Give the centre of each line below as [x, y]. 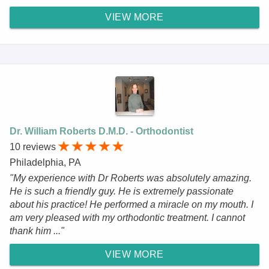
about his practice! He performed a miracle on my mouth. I [131, 204]
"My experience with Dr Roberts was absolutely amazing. [131, 178]
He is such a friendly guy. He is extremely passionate [122, 191]
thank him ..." [37, 231]
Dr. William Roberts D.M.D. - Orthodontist [101, 131]
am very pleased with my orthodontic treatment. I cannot [127, 217]
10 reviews [34, 147]
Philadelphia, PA [45, 162]
